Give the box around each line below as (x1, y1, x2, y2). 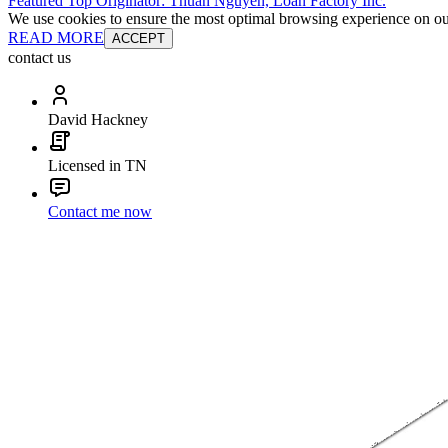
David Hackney (48, 111, 148, 129)
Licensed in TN (48, 157, 147, 175)
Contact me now (48, 203, 152, 221)
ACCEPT (112, 31, 165, 47)
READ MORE (8, 29, 104, 47)
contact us (8, 49, 71, 67)
